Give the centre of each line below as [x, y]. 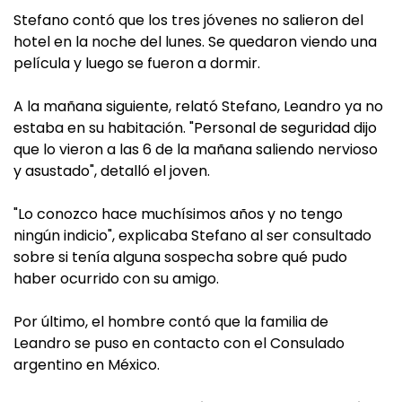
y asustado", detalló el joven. [112, 170]
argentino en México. [87, 364]
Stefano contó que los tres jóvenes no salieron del [188, 20]
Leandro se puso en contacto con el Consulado [179, 343]
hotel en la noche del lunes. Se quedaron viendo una [195, 41]
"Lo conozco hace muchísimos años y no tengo [178, 214]
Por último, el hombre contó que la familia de [171, 321]
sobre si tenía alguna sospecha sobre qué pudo [180, 257]
